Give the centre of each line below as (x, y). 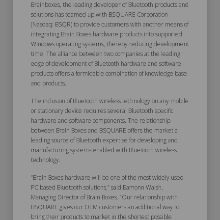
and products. (49, 83)
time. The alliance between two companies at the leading (105, 54)
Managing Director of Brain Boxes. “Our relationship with (104, 197)
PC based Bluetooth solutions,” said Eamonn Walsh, (97, 187)
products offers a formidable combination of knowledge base (109, 73)
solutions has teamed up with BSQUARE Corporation (99, 14)
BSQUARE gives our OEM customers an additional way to (105, 207)
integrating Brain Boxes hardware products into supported (106, 34)
